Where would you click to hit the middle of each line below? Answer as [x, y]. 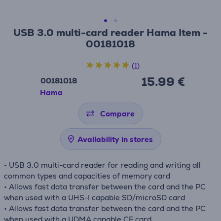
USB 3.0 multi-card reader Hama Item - [110, 33]
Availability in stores [115, 139]
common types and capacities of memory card [87, 176]
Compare [117, 114]
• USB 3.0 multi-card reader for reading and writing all [102, 165]
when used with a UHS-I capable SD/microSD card [94, 198]
